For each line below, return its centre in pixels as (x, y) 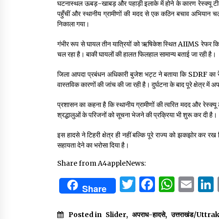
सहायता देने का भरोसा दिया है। (93, 145)
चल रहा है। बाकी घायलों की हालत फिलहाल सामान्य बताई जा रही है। (137, 55)
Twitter (164, 185)
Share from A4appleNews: (101, 164)
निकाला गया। (73, 24)
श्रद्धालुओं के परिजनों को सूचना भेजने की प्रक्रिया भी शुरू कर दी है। (137, 115)
